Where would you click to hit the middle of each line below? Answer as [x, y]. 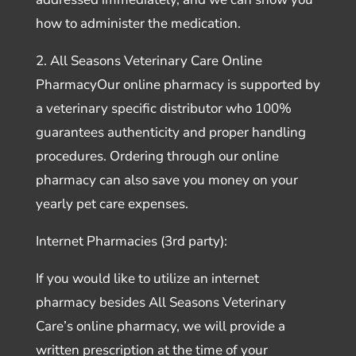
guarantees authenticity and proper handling [170, 132]
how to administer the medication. [138, 23]
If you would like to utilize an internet [147, 278]
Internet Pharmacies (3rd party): [131, 241]
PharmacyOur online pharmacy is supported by [178, 84]
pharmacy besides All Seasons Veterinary [161, 302]
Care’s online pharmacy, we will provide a [160, 326]
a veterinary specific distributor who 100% [163, 108]
